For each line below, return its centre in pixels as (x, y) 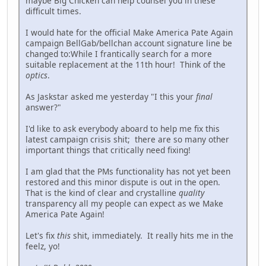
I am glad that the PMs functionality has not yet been (128, 172)
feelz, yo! (43, 246)
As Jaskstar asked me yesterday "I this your (111, 97)
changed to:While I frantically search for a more (119, 54)
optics (37, 75)
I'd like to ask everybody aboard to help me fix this (123, 129)
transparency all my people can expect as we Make (124, 204)
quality (191, 193)
